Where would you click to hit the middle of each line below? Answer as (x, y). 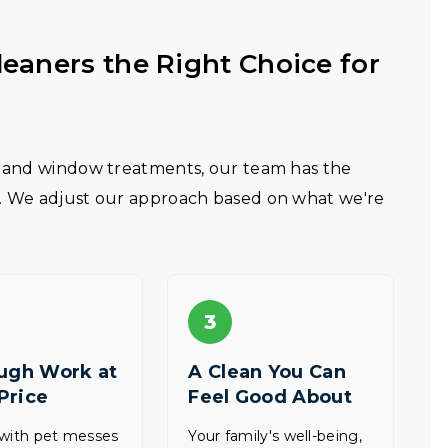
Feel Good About (270, 397)
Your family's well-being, (275, 436)
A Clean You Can (267, 372)
